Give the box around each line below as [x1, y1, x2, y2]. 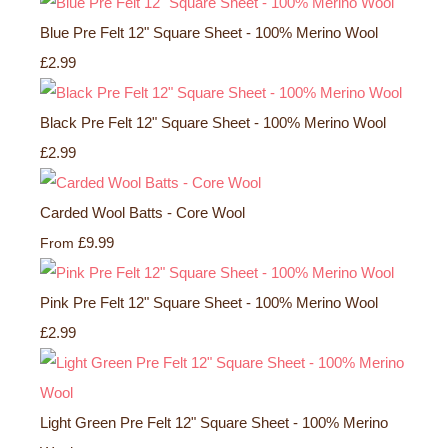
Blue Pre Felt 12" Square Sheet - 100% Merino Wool [40, 23, 378, 41]
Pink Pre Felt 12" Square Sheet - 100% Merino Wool [40, 293, 378, 311]
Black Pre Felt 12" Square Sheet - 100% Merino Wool [40, 113, 386, 131]
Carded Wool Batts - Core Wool [40, 203, 245, 221]
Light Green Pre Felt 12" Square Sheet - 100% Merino [40, 413, 388, 431]
